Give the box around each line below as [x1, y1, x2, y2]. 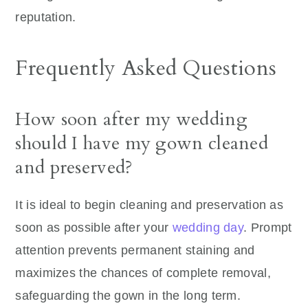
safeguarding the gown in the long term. [15, 288, 241, 302]
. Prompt [243, 220, 292, 234]
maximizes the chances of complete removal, [15, 265, 271, 280]
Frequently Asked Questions [15, 53, 277, 82]
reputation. [15, 10, 76, 24]
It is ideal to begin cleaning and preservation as [15, 197, 284, 212]
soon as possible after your [15, 220, 173, 234]
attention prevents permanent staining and [15, 243, 255, 257]
